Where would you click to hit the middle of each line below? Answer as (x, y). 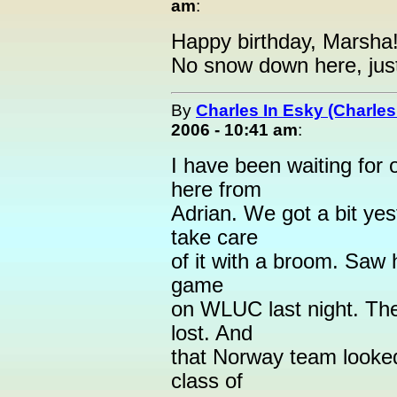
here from (216, 190)
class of (207, 381)
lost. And (212, 333)
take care (214, 237)
